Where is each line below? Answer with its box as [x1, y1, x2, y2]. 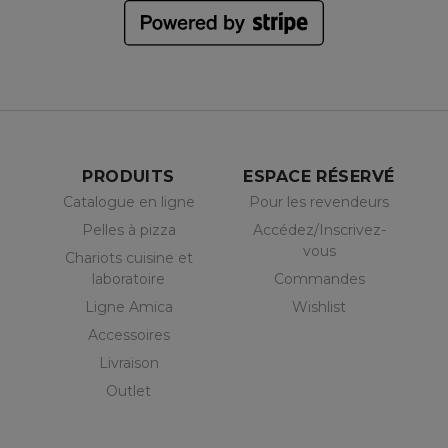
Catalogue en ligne [62, 192, 195, 211]
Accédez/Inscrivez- [252, 220, 386, 239]
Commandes [273, 269, 365, 288]
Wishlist [292, 297, 346, 316]
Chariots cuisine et [64, 248, 193, 267]
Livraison [98, 353, 159, 372]
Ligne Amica [84, 297, 173, 316]
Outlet [106, 381, 151, 400]
